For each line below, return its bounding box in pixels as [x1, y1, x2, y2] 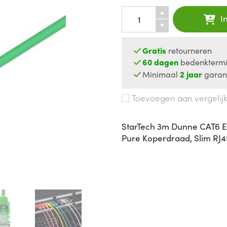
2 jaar [180, 68, 203, 80]
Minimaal [142, 68, 180, 80]
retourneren [166, 45, 212, 56]
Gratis [142, 45, 167, 56]
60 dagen [142, 56, 179, 68]
